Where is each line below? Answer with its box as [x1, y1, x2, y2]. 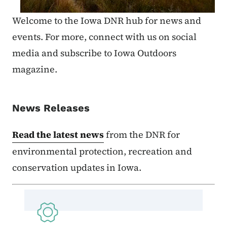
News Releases [12, 101, 90, 114]
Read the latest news [12, 128, 104, 141]
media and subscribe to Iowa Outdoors [12, 46, 176, 59]
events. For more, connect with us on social [12, 30, 197, 43]
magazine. [12, 62, 57, 75]
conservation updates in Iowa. [12, 161, 143, 174]
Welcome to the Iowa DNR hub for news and [12, 14, 201, 27]
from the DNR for [104, 128, 180, 141]
